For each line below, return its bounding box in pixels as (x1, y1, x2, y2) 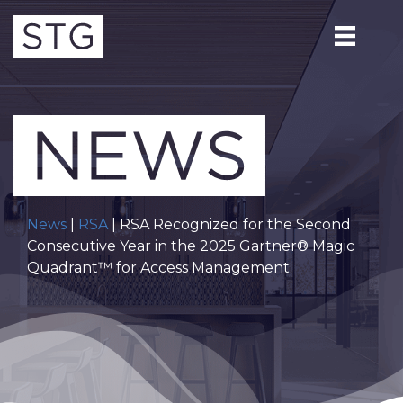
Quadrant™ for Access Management (27, 259, 290, 277)
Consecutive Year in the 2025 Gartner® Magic (27, 237, 354, 255)
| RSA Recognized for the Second (108, 216, 351, 234)
